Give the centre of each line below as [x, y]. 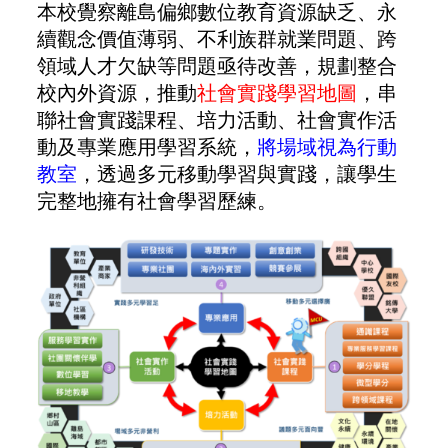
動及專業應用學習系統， [146, 146]
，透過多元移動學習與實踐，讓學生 [236, 173]
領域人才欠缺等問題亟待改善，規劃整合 [216, 65]
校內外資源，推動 [116, 92]
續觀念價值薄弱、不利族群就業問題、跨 [216, 38]
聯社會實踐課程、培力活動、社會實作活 [216, 119]
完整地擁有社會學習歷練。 [156, 200]
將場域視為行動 [326, 146]
